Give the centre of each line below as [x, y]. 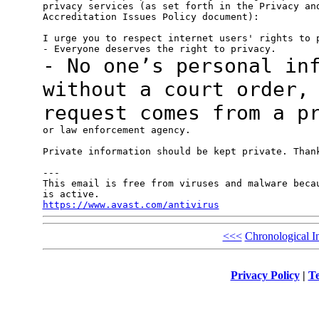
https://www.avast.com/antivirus [131, 205]
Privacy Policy [265, 275]
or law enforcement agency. [116, 130]
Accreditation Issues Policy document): [151, 17]
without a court [139, 90]
